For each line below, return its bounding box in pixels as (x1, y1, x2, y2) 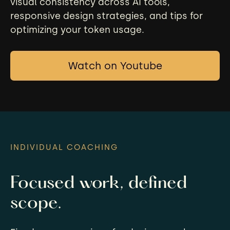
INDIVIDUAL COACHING (10, 142, 118, 152)
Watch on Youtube (68, 59, 162, 72)
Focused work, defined (10, 174, 187, 193)
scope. (10, 194, 62, 213)
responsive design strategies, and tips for (10, 10, 203, 22)
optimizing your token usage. (10, 24, 144, 35)
